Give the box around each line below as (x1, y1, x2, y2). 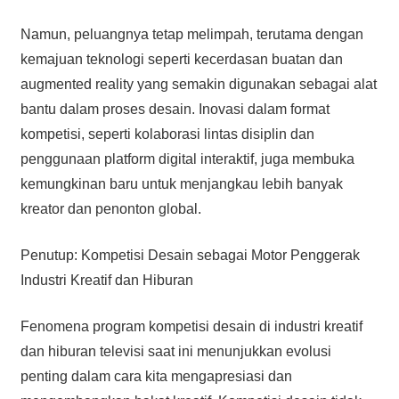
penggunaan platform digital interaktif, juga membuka (20, 151, 354, 167)
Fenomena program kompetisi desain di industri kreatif (20, 318, 362, 334)
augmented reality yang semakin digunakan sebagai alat (20, 76, 377, 92)
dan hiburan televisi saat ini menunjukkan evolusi (20, 343, 331, 359)
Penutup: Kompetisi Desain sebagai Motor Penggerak (20, 247, 360, 263)
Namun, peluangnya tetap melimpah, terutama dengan (20, 26, 363, 42)
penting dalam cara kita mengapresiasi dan (20, 368, 292, 384)
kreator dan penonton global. (20, 200, 201, 216)
